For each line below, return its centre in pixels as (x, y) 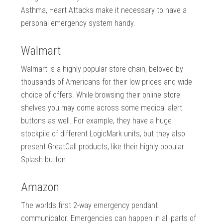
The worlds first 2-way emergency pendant (90, 206)
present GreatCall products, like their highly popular (103, 147)
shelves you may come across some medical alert (102, 108)
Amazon (40, 187)
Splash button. (45, 160)
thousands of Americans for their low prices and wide (107, 82)
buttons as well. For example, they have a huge (97, 121)
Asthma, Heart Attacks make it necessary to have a (104, 10)
